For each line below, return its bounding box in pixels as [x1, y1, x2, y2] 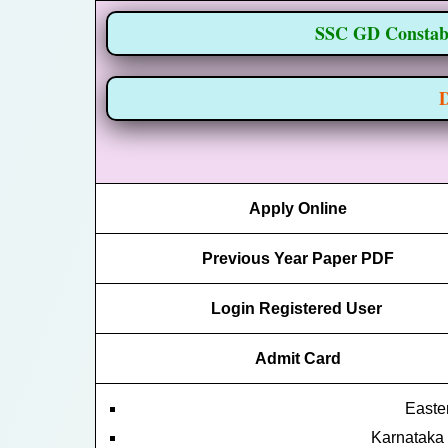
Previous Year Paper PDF [202, 249, 394, 267]
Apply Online [249, 199, 347, 217]
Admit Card [255, 349, 341, 367]
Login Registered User [210, 299, 386, 317]
